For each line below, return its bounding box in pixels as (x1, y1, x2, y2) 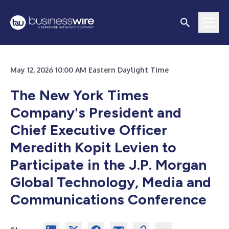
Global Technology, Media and (10, 173, 211, 191)
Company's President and (10, 104, 181, 121)
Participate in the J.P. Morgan (10, 156, 207, 173)
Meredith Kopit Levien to (10, 139, 176, 156)
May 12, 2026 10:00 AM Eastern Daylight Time (10, 65, 169, 74)
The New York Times (10, 86, 149, 104)
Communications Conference (10, 191, 207, 208)
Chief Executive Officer (10, 121, 167, 139)
